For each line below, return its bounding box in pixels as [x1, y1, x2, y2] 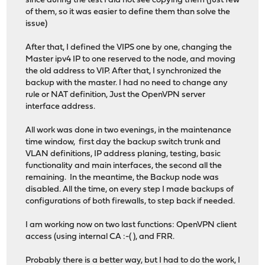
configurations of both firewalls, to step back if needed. [25, 196, 235, 206]
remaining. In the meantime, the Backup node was [25, 173, 219, 182]
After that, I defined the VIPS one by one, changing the [25, 43, 232, 52]
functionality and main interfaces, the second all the [25, 161, 222, 170]
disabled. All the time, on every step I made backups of [25, 185, 234, 194]
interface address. [25, 102, 96, 111]
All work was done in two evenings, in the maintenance [25, 125, 232, 135]
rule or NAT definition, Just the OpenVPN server [25, 90, 206, 99]
